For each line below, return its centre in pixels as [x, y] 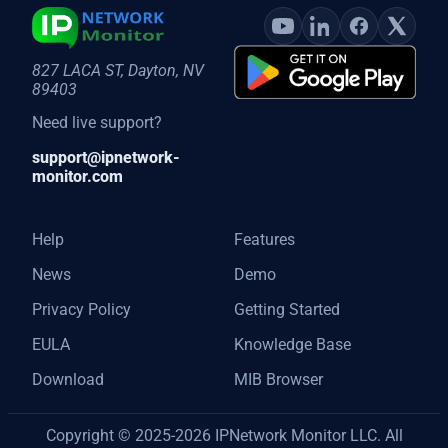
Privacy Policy [81, 309]
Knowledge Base [292, 344]
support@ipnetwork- [106, 157]
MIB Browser [278, 379]
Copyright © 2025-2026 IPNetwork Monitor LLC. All [224, 435]
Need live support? [97, 122]
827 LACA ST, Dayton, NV [118, 70]
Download [68, 379]
